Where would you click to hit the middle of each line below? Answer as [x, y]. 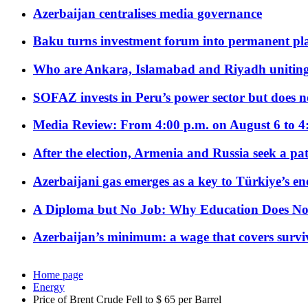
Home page [58, 275]
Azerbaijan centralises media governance [147, 13]
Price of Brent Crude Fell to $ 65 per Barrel [127, 300]
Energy [49, 287]
